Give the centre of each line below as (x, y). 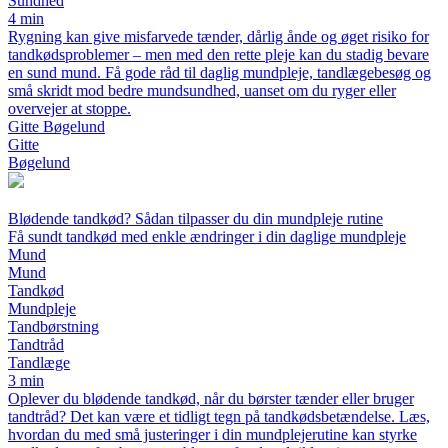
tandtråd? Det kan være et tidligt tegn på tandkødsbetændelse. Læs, (219, 417)
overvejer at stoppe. (69, 109)
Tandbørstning (53, 327)
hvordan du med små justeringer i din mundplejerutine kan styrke (212, 435)
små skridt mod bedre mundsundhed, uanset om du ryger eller (202, 91)
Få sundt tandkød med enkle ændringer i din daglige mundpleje (207, 237)
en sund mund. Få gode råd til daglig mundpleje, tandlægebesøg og (219, 73)
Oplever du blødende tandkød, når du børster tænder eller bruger (211, 399)
